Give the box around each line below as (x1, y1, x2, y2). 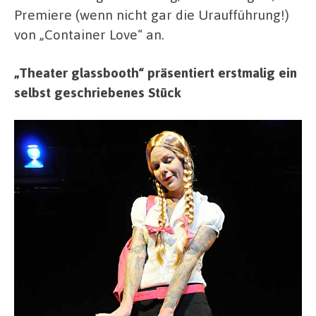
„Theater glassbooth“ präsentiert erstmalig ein (14, 63, 297, 81)
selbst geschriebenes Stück (14, 83, 181, 101)
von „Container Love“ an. (14, 25, 164, 44)
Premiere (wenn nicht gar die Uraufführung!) (14, 6, 289, 24)
